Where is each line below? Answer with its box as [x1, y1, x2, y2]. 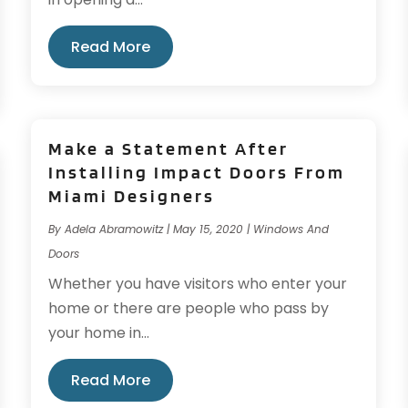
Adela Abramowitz [65, 220, 164, 237]
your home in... [48, 321, 150, 343]
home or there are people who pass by [48, 297, 330, 319]
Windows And [253, 220, 330, 237]
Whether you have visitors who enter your [48, 272, 348, 294]
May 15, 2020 [173, 220, 244, 237]
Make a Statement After [48, 137, 290, 159]
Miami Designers [48, 184, 216, 207]
